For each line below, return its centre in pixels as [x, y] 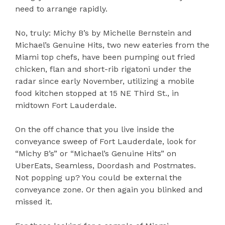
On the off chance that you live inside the [95, 129]
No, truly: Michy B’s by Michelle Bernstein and [103, 33]
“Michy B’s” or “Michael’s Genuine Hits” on [96, 153]
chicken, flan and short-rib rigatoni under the [103, 69]
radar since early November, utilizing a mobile [105, 81]
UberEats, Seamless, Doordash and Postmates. [105, 165]
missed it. [34, 201]
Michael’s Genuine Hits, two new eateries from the [112, 45]
